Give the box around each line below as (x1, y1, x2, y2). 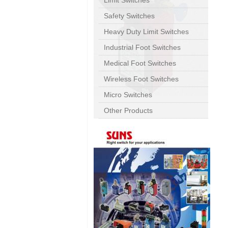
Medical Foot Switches (104, 59, 176, 67)
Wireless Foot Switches (104, 75, 179, 83)
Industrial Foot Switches (104, 43, 181, 51)
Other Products (104, 106, 153, 115)
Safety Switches (104, 12, 155, 20)
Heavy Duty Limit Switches (104, 27, 189, 36)
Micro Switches (104, 91, 152, 99)
